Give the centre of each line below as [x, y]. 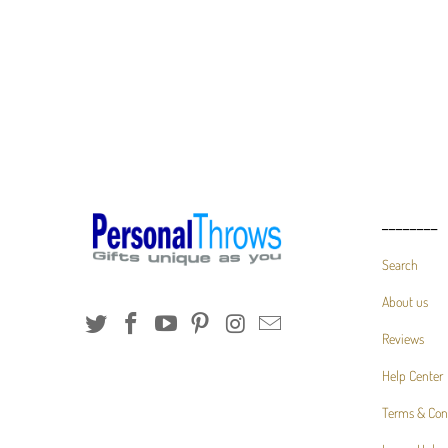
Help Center [412, 375]
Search [400, 264]
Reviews [403, 338]
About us [405, 301]
